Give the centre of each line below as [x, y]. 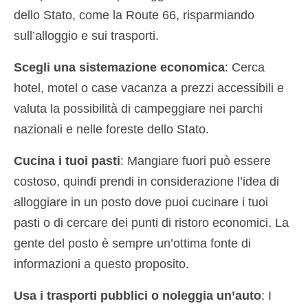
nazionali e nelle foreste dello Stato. [111, 129]
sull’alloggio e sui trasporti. [86, 35]
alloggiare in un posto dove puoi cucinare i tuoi [141, 202]
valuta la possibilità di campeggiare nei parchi [138, 108]
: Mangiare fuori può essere [196, 161]
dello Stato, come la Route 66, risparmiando [134, 15]
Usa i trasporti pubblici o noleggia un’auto [137, 295]
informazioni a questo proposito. [101, 264]
